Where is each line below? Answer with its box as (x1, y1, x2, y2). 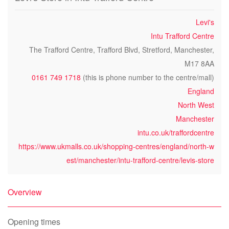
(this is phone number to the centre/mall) (81, 72, 214, 82)
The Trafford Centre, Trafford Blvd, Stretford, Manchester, (29, 44, 214, 55)
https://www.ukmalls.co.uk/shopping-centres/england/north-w (18, 141, 214, 151)
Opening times (8, 216, 60, 227)
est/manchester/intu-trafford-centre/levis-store (66, 155, 214, 165)
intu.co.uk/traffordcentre (138, 127, 214, 138)
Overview (8, 186, 42, 198)
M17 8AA (185, 58, 214, 68)
